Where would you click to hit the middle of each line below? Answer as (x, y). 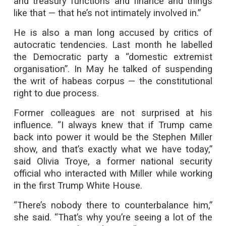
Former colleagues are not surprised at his (113, 113)
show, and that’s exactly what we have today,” (113, 149)
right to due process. (56, 93)
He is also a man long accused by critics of (113, 33)
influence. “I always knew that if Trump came (113, 125)
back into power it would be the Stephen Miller (113, 137)
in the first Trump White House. (78, 186)
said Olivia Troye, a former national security (113, 161)
